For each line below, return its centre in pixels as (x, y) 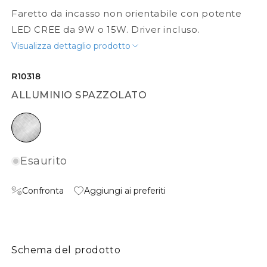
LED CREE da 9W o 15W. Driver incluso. (106, 30)
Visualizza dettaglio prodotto (71, 46)
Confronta (43, 191)
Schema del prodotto (66, 250)
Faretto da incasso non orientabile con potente (127, 14)
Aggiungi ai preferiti (125, 191)
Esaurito (44, 161)
